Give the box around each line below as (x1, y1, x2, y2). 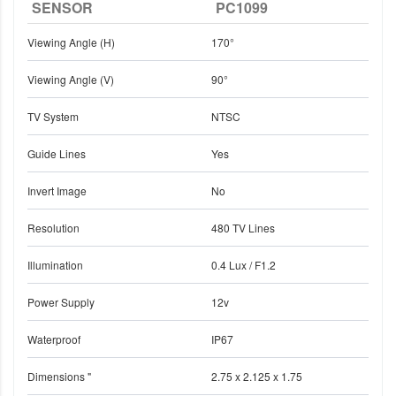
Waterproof (27, 331, 80, 347)
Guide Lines (27, 146, 86, 162)
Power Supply (27, 294, 95, 310)
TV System (27, 109, 79, 125)
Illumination (27, 257, 83, 273)
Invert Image (27, 183, 87, 199)
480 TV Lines (211, 220, 275, 236)
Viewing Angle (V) (27, 72, 114, 88)
